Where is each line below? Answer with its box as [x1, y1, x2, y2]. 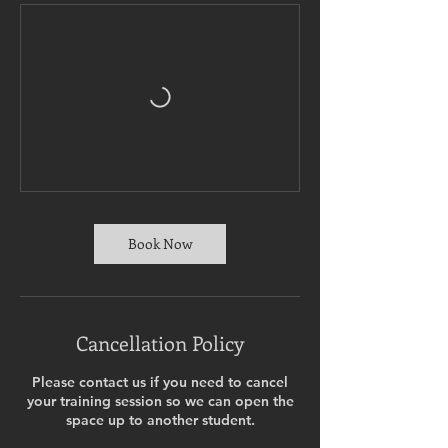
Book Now [127, 234, 193, 253]
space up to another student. [65, 411, 255, 429]
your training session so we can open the [26, 392, 294, 410]
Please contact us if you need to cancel [32, 373, 288, 391]
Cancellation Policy [76, 329, 244, 356]
